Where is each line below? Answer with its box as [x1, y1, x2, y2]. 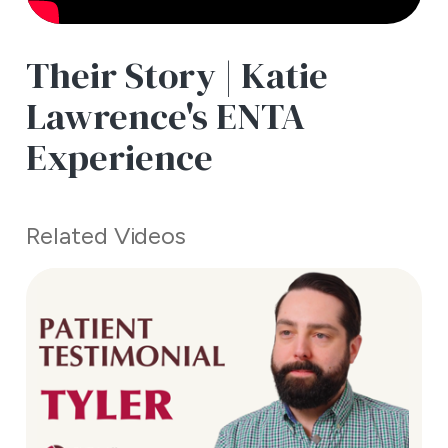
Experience [25, 132, 213, 183]
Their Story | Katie [25, 50, 328, 101]
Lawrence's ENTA [25, 91, 305, 142]
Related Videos [25, 221, 186, 251]
